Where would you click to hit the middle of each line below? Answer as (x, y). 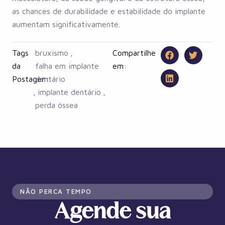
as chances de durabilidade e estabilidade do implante (109, 11)
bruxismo (52, 52)
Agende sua (113, 212)
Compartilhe (134, 52)
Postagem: (32, 79)
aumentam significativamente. (66, 24)
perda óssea (57, 105)
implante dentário (70, 92)
